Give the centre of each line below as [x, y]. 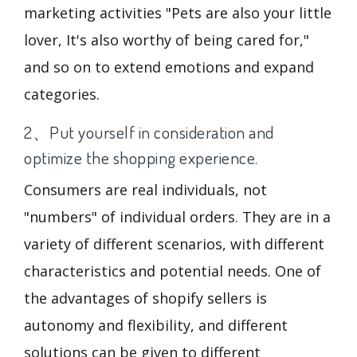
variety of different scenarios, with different [174, 243]
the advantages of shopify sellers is [145, 298]
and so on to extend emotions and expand [169, 67]
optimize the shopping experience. [141, 157]
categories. [62, 94]
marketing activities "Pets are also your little [178, 13]
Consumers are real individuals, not [145, 189]
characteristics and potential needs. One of [173, 271]
